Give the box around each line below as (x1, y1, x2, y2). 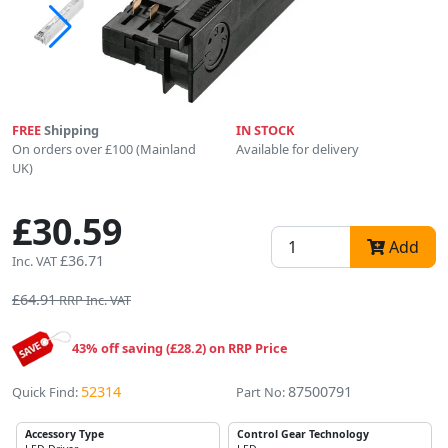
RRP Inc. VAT (59, 290, 131, 309)
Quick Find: (12, 382, 78, 401)
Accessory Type (25, 426, 104, 441)
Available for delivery (236, 139, 359, 158)
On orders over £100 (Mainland (12, 139, 196, 158)
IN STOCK (236, 120, 295, 139)
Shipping (41, 120, 99, 139)
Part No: (236, 382, 285, 401)
